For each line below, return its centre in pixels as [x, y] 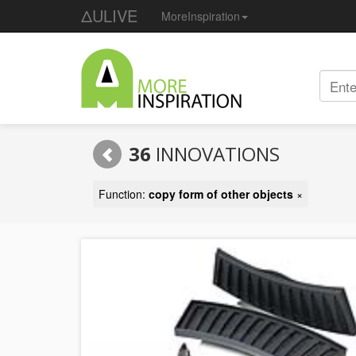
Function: [124, 194]
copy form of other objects [221, 194]
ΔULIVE [109, 15]
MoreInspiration [201, 16]
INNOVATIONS [215, 154]
